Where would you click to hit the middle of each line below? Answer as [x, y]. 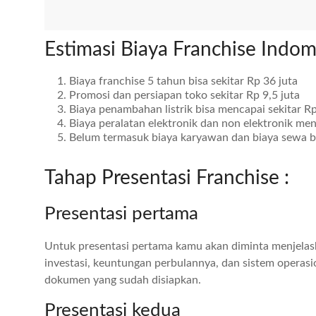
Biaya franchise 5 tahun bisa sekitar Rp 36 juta [183, 81]
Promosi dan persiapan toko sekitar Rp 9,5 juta [186, 95]
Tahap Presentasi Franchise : [169, 178]
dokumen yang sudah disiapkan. [124, 280]
